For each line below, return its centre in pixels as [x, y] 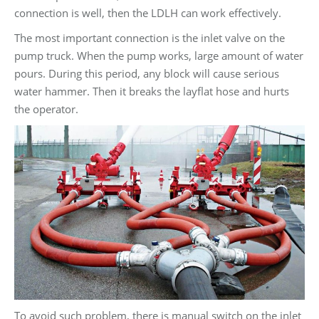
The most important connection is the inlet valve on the [150, 38]
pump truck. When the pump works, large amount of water [159, 56]
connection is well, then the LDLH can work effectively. [148, 13]
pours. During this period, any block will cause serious [147, 74]
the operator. [46, 109]
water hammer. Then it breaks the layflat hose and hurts [152, 91]
